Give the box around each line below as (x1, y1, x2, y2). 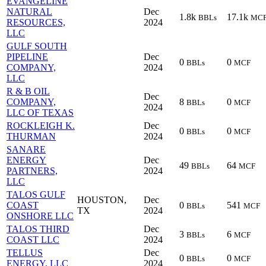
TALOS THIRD (7, 224, 69, 235)
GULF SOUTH (7, 41, 67, 52)
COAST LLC (7, 235, 59, 245)
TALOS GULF (7, 189, 65, 200)
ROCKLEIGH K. (7, 121, 75, 131)
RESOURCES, (7, 17, 65, 28)
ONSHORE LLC (7, 211, 74, 221)
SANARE (7, 144, 46, 155)
